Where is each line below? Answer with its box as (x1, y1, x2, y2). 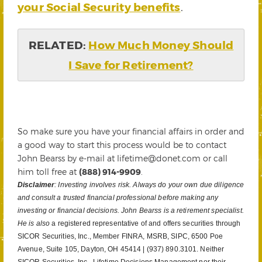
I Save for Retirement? (68, 58, 194, 72)
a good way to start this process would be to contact (18, 140, 226, 150)
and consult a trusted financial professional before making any (18, 194, 219, 202)
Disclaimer (18, 181, 55, 189)
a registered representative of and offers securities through (50, 219, 241, 228)
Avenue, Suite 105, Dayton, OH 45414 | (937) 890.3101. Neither (18, 245, 225, 254)
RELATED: (28, 38, 89, 52)
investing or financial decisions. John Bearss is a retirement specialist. (18, 206, 244, 215)
